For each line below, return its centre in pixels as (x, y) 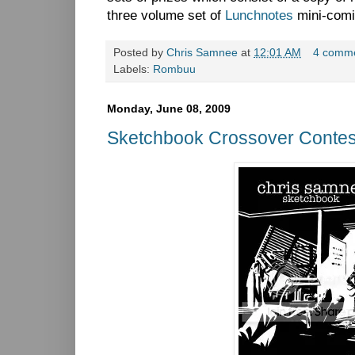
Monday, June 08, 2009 (169, 108)
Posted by (140, 52)
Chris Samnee (202, 52)
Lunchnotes (259, 15)
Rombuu (174, 69)
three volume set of (166, 15)
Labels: (133, 69)
